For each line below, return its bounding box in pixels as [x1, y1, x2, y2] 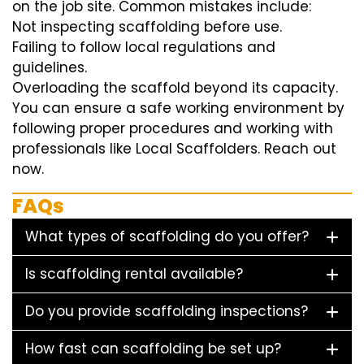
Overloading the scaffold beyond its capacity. [12, 78, 338, 98]
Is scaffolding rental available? [25, 264, 243, 284]
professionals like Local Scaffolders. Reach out [12, 139, 336, 159]
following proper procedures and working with [12, 119, 333, 139]
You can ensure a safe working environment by [12, 98, 344, 119]
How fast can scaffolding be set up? [25, 339, 281, 359]
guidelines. [12, 58, 87, 78]
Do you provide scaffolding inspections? [25, 301, 308, 322]
